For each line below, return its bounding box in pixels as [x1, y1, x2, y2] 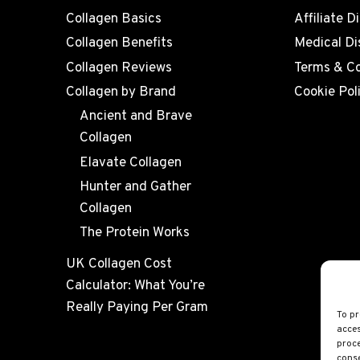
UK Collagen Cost [65, 256, 172, 274]
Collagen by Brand [65, 83, 176, 101]
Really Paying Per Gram [65, 299, 208, 317]
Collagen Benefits [65, 35, 173, 53]
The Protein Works [79, 224, 190, 243]
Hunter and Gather [79, 178, 191, 197]
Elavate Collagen [79, 153, 182, 172]
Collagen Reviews [65, 59, 172, 77]
